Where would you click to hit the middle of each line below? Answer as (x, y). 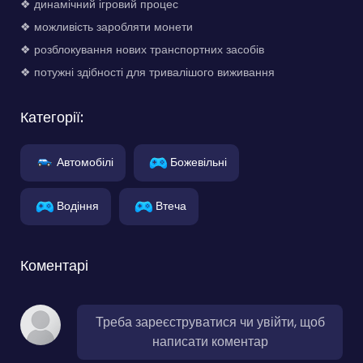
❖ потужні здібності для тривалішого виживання (147, 72)
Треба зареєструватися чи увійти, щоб (210, 322)
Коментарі (54, 265)
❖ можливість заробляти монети (107, 26)
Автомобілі (85, 162)
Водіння (78, 205)
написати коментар (210, 341)
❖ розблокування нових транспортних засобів (142, 49)
